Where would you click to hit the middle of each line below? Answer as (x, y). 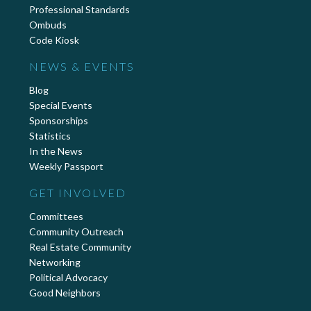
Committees (56, 216)
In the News (56, 151)
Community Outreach (76, 231)
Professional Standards (79, 10)
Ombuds (48, 25)
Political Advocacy (68, 277)
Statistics (50, 136)
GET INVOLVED (78, 193)
